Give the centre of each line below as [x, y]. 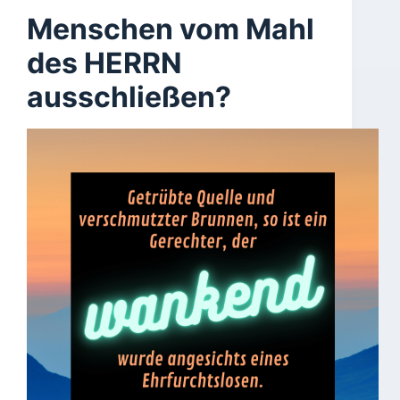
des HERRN [104, 63]
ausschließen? [129, 97]
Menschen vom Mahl [171, 29]
